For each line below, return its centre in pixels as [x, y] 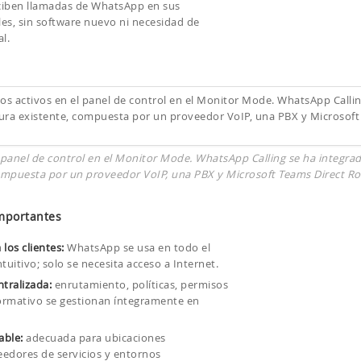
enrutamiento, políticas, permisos [140, 284]
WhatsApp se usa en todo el [137, 247]
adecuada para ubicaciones [94, 338]
